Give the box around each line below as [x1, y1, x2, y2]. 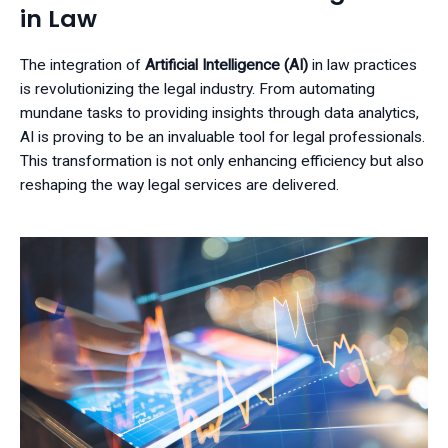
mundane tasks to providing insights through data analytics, [20, 104, 419, 122]
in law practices [308, 56, 417, 74]
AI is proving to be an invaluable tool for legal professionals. [20, 128, 425, 146]
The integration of [20, 56, 145, 74]
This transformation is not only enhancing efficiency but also [20, 152, 424, 170]
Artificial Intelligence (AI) [145, 56, 308, 74]
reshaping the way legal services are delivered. [20, 176, 339, 194]
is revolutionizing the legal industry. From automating [20, 80, 375, 98]
